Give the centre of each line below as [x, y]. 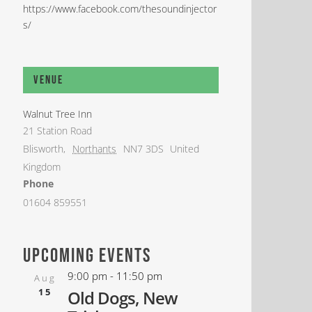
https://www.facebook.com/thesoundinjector [120, 8]
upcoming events [87, 256]
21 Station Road [58, 130]
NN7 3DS [143, 148]
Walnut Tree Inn [58, 114]
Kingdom [42, 166]
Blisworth [44, 148]
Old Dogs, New [123, 298]
